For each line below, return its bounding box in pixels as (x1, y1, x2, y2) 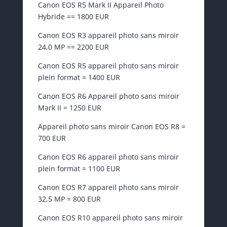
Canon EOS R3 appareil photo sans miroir (37, 30, 179, 41)
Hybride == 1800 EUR (37, 12, 109, 22)
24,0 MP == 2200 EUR (37, 42, 109, 52)
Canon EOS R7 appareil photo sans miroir (37, 182, 179, 193)
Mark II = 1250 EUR (37, 103, 101, 113)
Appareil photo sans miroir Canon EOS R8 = (37, 122, 185, 132)
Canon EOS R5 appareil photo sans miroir (37, 61, 179, 71)
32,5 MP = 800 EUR (37, 194, 101, 204)
